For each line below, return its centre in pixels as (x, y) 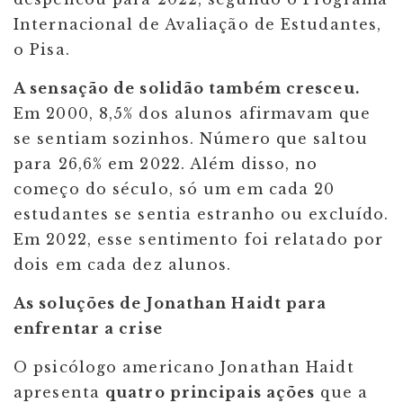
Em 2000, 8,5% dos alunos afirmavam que (192, 114)
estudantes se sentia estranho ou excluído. (201, 215)
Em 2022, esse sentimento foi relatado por (199, 240)
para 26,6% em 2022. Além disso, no (166, 164)
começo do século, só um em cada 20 (175, 189)
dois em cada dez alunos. (125, 265)
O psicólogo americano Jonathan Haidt (184, 367)
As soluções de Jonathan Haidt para (170, 304)
